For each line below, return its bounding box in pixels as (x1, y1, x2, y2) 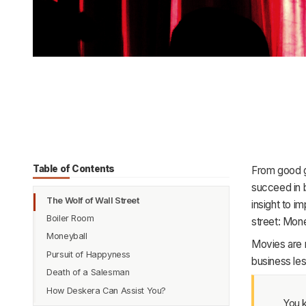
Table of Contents (33, 163, 115, 174)
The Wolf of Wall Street (46, 195, 139, 206)
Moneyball (46, 231, 87, 242)
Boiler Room (46, 213, 94, 224)
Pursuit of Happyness (46, 249, 130, 260)
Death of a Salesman (46, 267, 130, 278)
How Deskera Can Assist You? (46, 285, 166, 296)
